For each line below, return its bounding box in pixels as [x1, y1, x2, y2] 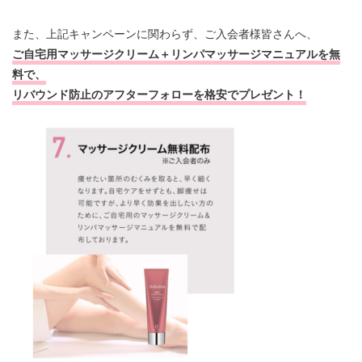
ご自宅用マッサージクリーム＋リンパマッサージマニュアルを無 [12, 48, 340, 61]
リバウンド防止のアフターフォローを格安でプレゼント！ [12, 88, 306, 102]
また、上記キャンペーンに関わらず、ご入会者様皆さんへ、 [12, 27, 318, 41]
